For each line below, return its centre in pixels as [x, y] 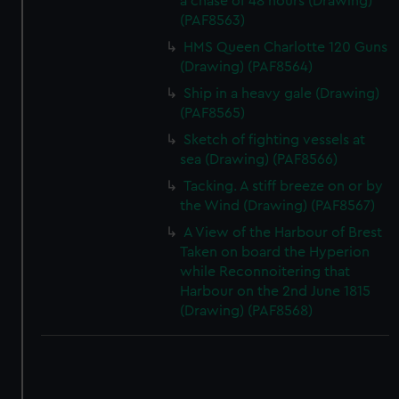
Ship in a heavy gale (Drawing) [282, 94]
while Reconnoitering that [265, 272]
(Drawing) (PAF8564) [247, 67]
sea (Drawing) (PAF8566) [259, 159]
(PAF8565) [213, 113]
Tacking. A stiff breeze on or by [284, 186]
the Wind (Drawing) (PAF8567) [278, 206]
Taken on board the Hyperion [275, 252]
